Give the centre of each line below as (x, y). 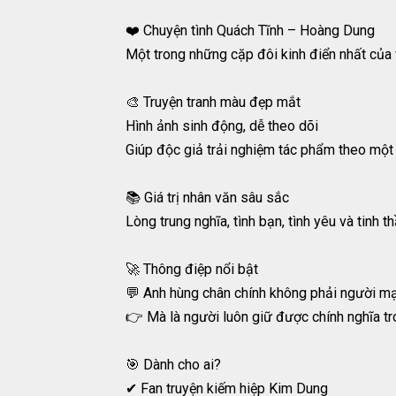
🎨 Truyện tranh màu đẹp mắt (213, 103)
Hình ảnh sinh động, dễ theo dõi (222, 126)
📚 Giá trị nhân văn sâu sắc (207, 198)
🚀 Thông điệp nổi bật (192, 270)
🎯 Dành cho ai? (173, 365)
